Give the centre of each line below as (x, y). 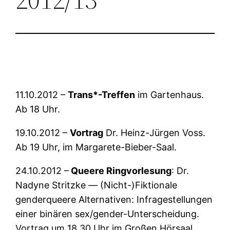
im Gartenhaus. (170, 95)
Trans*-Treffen (102, 95)
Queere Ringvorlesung (120, 171)
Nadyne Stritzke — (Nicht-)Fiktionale (97, 185)
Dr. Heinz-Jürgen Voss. (155, 133)
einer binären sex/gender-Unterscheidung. (108, 214)
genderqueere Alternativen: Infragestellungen (114, 200)
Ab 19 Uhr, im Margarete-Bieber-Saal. (96, 147)
